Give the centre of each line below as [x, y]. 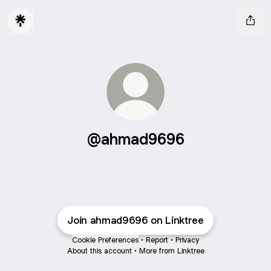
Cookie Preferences [105, 240]
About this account [99, 251]
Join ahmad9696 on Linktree [135, 220]
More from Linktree [171, 251]
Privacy [187, 240]
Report [157, 240]
